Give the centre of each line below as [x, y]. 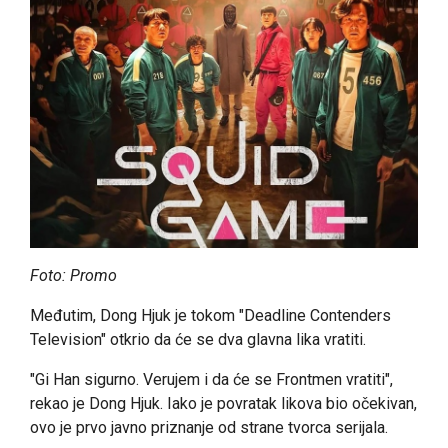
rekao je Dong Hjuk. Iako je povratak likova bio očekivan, [223, 403]
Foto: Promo [73, 275]
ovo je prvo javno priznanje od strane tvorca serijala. [209, 427]
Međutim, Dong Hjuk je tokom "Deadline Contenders [210, 315]
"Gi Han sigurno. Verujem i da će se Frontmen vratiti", [211, 379]
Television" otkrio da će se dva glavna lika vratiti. [198, 339]
